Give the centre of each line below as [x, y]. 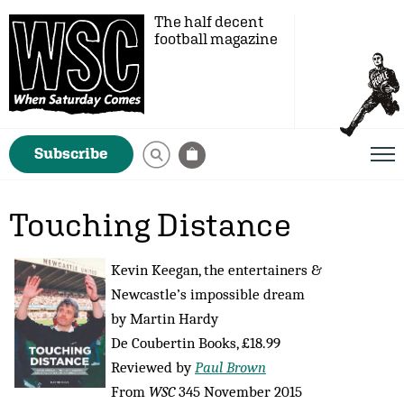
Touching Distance [151, 225]
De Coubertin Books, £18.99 [196, 343]
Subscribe [71, 153]
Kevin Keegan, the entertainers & [216, 270]
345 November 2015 [239, 391]
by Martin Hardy [168, 318]
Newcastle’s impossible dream [208, 294]
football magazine [216, 39]
